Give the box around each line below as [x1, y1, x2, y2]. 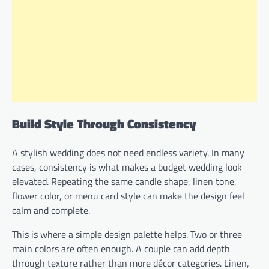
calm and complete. [12, 203, 90, 218]
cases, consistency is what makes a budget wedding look [12, 160, 242, 175]
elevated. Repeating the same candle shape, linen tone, [12, 174, 237, 189]
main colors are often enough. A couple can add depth [12, 241, 230, 256]
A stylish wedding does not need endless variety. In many [12, 145, 244, 160]
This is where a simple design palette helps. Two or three [12, 227, 242, 242]
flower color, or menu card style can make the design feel [12, 189, 244, 204]
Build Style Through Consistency [12, 113, 196, 133]
